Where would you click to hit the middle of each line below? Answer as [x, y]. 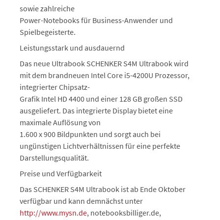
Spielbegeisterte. [48, 32]
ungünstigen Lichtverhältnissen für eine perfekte [100, 146]
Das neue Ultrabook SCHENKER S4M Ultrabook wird [104, 63]
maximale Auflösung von [60, 122]
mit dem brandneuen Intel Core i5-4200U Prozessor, [105, 75]
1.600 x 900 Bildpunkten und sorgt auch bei [90, 134]
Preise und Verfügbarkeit [61, 173]
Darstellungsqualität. [54, 158]
